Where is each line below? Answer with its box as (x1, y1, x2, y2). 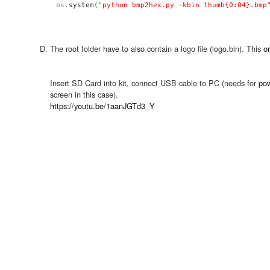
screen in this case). (50, 88, 118, 100)
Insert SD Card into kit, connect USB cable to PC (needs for (50, 77, 259, 89)
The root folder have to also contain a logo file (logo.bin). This (50, 42, 263, 54)
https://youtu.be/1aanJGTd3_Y (50, 99, 155, 111)
